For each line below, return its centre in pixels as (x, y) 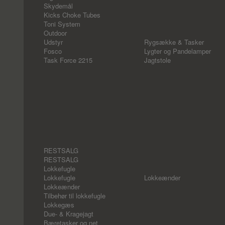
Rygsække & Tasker (174, 42)
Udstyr (53, 42)
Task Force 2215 (68, 60)
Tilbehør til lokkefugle (75, 196)
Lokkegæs (59, 205)
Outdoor (55, 33)
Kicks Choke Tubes (72, 15)
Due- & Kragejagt (69, 214)
